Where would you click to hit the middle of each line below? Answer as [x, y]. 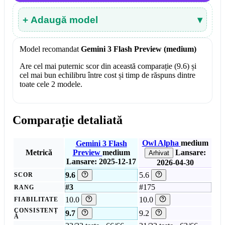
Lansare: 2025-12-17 [101, 162]
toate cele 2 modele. [51, 84]
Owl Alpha [160, 143]
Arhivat [159, 153]
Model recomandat [49, 49]
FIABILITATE [36, 200]
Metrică [39, 153]
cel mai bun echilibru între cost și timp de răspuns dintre [107, 75]
